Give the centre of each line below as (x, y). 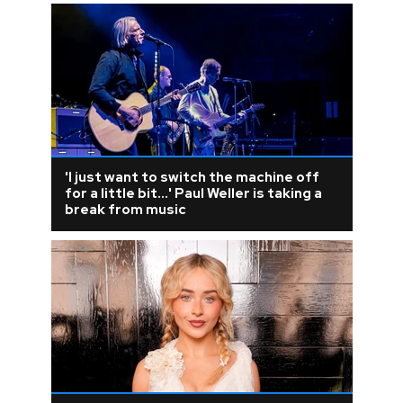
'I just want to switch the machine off (192, 177)
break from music (125, 209)
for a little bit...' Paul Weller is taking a (193, 193)
